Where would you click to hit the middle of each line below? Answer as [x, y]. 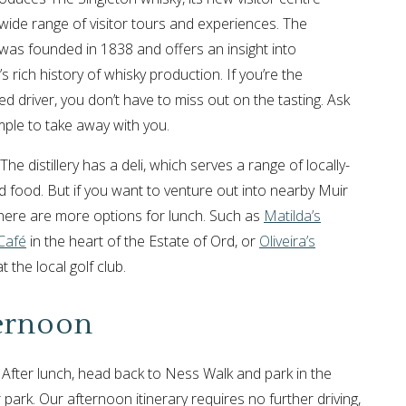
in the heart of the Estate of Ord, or [143, 241]
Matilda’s [292, 215]
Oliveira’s [287, 241]
